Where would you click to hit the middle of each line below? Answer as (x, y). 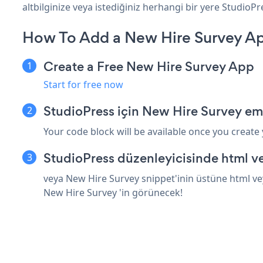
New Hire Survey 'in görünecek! (113, 192)
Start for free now (83, 84)
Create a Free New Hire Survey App (149, 66)
